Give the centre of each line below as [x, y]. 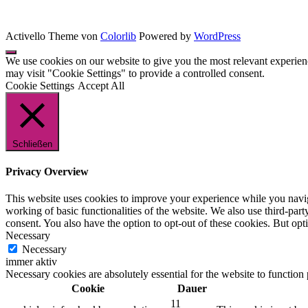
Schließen [32, 144]
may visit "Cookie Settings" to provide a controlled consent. [135, 73]
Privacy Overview [47, 172]
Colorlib [118, 36]
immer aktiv [31, 262]
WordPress [217, 36]
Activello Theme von [53, 36]
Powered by [165, 36]
